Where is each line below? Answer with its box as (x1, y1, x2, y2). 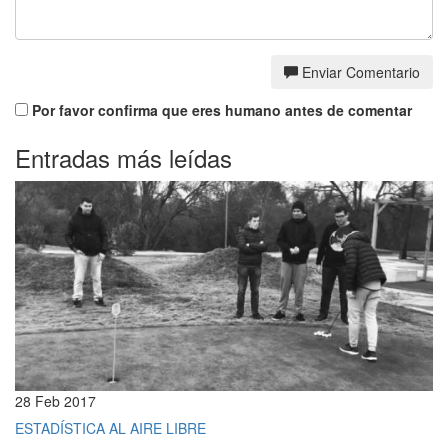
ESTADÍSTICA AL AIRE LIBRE (15, 417, 206, 438)
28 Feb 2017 (15, 390, 96, 411)
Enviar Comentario (302, 61, 420, 82)
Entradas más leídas (15, 139, 232, 175)
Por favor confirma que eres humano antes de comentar (28, 99, 412, 120)
